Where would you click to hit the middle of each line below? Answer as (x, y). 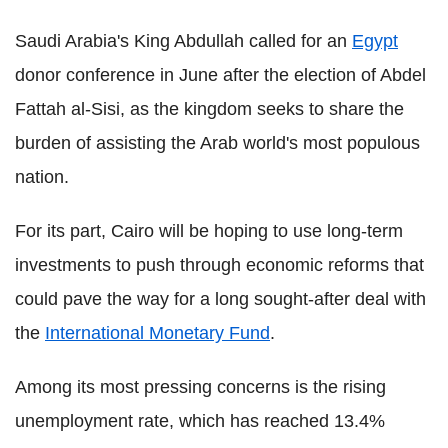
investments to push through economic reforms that (219, 264)
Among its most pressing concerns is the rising (200, 386)
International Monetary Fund (157, 332)
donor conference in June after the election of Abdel (220, 74)
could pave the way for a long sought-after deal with (220, 298)
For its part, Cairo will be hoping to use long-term (209, 230)
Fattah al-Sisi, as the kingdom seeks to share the (209, 108)
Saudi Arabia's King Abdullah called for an (183, 40)
